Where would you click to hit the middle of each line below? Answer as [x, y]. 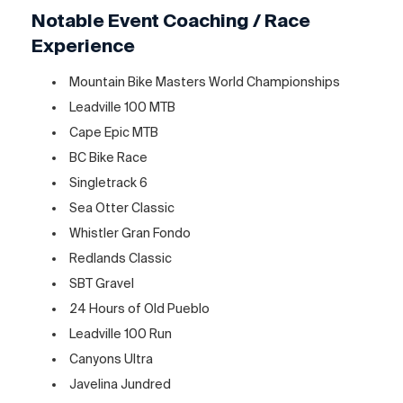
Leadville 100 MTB [123, 107]
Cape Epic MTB [114, 132]
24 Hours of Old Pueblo [140, 308]
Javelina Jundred [121, 384]
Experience [83, 45]
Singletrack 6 [109, 182]
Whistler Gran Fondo [130, 233]
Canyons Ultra [112, 358]
